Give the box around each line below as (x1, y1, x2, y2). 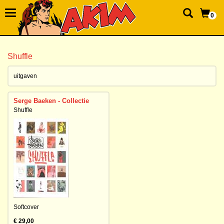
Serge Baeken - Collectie (13, 97, 89, 104)
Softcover (13, 203, 39, 210)
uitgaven (13, 72, 37, 79)
